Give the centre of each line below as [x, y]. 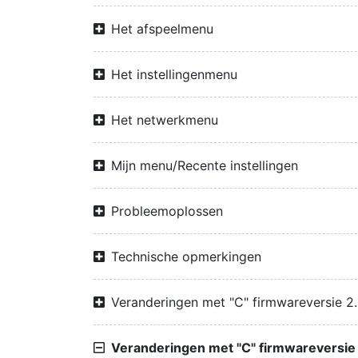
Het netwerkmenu [165, 120]
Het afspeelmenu [162, 29]
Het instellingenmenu [174, 74]
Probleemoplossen [167, 211]
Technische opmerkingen [186, 257]
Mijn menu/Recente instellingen [205, 165]
